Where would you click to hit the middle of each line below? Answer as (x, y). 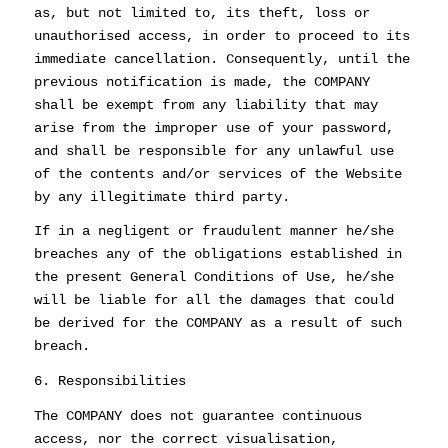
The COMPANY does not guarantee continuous (197, 416)
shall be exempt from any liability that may (205, 104)
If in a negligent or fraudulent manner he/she (213, 231)
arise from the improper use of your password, (213, 127)
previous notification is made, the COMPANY (201, 81)
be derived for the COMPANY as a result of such (217, 323)
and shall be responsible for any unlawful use (213, 150)
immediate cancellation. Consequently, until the (221, 58)
